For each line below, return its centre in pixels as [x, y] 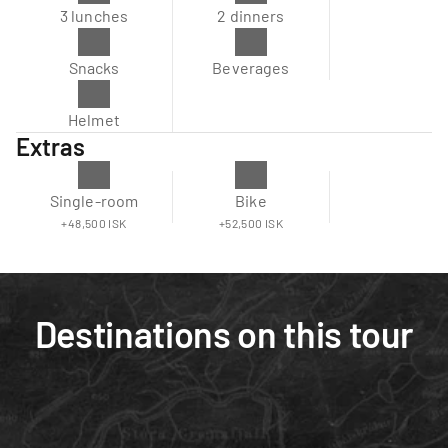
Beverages [251, 67]
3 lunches [94, 15]
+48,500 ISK [94, 223]
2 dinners [251, 15]
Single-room [94, 200]
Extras [50, 146]
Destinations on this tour [224, 333]
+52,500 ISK [251, 223]
